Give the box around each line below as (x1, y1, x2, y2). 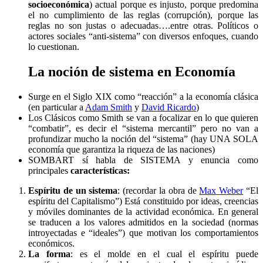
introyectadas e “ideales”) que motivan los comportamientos (28, 227, 258, 238)
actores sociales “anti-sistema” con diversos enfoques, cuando (28, 31, 258, 42)
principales (28, 165, 68, 176)
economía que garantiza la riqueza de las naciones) (28, 144, 215, 154)
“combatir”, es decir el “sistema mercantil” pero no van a (28, 123, 258, 133)
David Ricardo (141, 102, 196, 112)
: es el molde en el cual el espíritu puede (70, 248, 259, 259)
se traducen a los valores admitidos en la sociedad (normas (28, 217, 258, 227)
